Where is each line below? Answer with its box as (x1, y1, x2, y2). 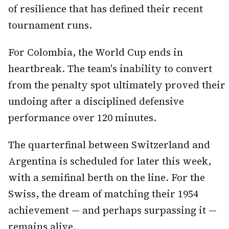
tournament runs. (8, 18, 92, 32)
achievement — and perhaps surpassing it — (8, 203, 217, 217)
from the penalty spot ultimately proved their (8, 78, 225, 91)
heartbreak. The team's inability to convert (8, 61, 212, 75)
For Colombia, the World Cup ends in (8, 45, 183, 59)
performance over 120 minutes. (8, 110, 156, 124)
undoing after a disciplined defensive (8, 94, 184, 108)
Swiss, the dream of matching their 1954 (8, 187, 198, 200)
